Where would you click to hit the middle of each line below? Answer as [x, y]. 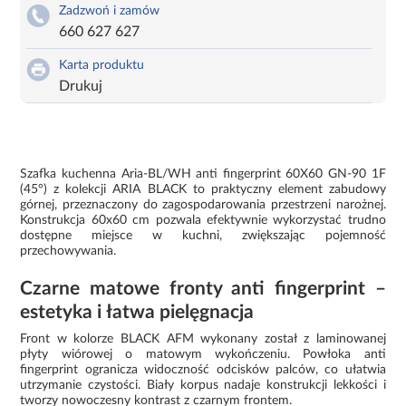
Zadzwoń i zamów [110, 10]
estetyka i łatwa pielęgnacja [137, 312]
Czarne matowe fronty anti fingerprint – [203, 288]
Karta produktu [102, 65]
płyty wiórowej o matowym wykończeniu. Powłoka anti [203, 354]
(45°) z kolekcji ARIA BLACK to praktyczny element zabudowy [203, 189]
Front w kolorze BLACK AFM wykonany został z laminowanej [203, 338]
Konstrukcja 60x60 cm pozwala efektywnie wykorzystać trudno [203, 220]
